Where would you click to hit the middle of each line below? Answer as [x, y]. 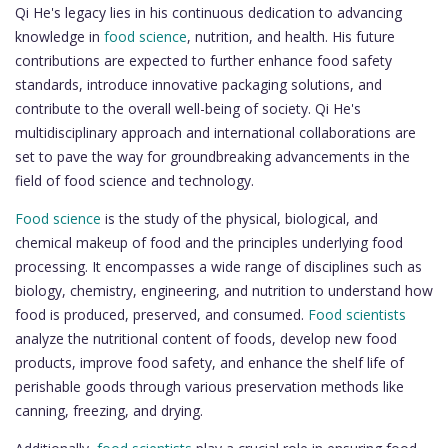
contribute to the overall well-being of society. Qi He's [188, 108]
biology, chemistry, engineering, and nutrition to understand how [224, 290]
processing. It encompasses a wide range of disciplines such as [218, 266]
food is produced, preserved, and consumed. [161, 314]
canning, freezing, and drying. [109, 410]
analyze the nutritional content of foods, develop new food [206, 338]
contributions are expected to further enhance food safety [203, 60]
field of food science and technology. [134, 180]
